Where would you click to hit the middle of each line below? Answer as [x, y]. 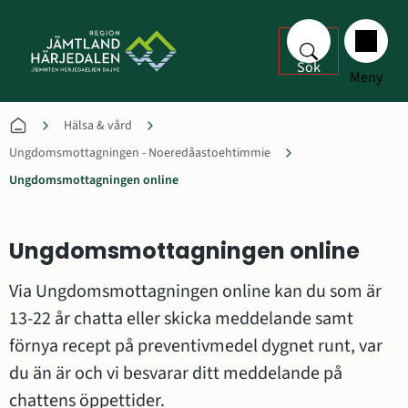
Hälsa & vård [98, 126]
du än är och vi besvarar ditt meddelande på [176, 373]
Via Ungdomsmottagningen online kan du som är [195, 291]
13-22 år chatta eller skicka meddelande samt [181, 319]
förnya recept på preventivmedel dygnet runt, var [196, 346]
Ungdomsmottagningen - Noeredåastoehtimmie [140, 153]
